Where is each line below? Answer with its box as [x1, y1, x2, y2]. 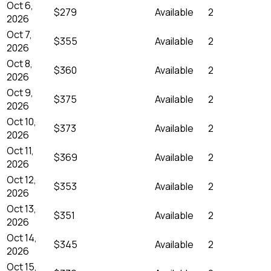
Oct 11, [7, 143, 34, 157]
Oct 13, [7, 201, 36, 215]
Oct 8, [7, 56, 33, 70]
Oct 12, [7, 172, 36, 186]
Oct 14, [7, 230, 37, 244]
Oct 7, [7, 27, 32, 41]
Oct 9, [7, 85, 33, 99]
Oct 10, [7, 114, 36, 128]
